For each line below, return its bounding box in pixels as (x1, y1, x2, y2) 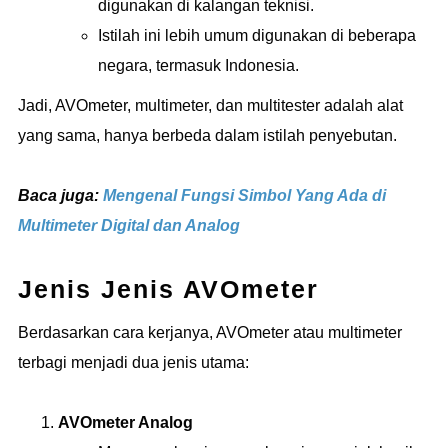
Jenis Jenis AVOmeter (18, 274, 319, 303)
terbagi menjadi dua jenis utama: (18, 353, 249, 371)
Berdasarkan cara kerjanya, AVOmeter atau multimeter (18, 323, 402, 341)
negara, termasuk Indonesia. (98, 56, 299, 74)
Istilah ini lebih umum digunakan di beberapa (98, 26, 416, 44)
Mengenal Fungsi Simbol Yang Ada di (103, 186, 386, 204)
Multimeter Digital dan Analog (18, 216, 240, 234)
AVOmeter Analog (58, 413, 193, 431)
